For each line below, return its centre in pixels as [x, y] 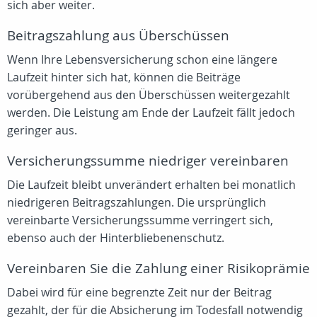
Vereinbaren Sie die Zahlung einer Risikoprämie [158, 269]
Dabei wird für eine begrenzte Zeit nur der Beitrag [139, 293]
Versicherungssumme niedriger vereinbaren [148, 161]
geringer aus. [42, 131]
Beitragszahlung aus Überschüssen [118, 36]
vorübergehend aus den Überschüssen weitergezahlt [149, 95]
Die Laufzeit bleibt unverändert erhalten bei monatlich [151, 185]
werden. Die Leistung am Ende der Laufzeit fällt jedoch [151, 113]
